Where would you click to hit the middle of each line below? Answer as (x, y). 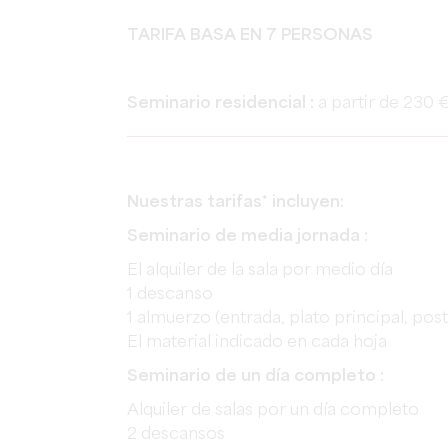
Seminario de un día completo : (255, 376)
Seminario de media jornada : (247, 236)
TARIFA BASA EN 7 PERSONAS (250, 35)
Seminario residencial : (222, 103)
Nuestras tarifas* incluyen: (235, 202)
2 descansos (176, 434)
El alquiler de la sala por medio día (260, 270)
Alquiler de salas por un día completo (273, 410)
